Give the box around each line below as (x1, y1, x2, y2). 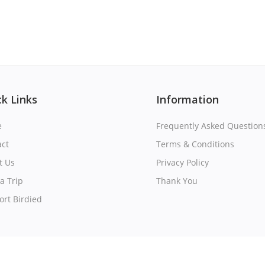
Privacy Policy (156, 157, 209, 168)
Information (156, 92, 219, 106)
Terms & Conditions (156, 138, 234, 150)
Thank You (156, 175, 198, 186)
